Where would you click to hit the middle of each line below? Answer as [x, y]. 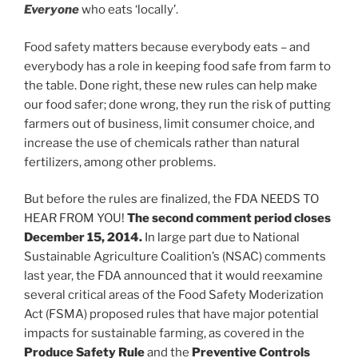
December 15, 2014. [83, 238]
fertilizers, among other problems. [120, 162]
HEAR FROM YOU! [76, 219]
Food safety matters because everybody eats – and [167, 47]
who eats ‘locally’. [129, 10]
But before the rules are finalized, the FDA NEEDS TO [171, 199]
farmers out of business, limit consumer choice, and [169, 123]
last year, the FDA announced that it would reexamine [173, 276]
